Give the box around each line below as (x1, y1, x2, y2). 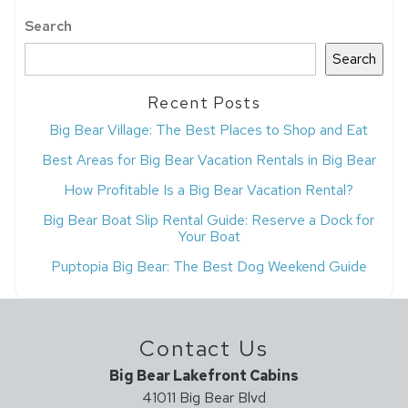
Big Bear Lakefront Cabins (109, 365, 299, 385)
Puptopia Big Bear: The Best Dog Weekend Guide (50, 256, 367, 276)
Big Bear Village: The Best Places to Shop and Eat (49, 119, 368, 139)
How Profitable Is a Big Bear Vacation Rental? (64, 179, 353, 199)
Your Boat (177, 226, 240, 246)
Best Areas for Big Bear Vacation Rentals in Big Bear (41, 149, 376, 169)
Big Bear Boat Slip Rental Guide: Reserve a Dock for (43, 209, 374, 229)
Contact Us (138, 333, 270, 362)
